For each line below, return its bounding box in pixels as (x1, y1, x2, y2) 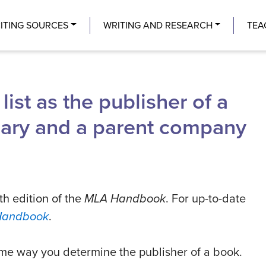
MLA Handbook (84, 192, 166, 207)
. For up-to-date (166, 192, 246, 207)
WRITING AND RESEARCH (103, 19, 213, 31)
